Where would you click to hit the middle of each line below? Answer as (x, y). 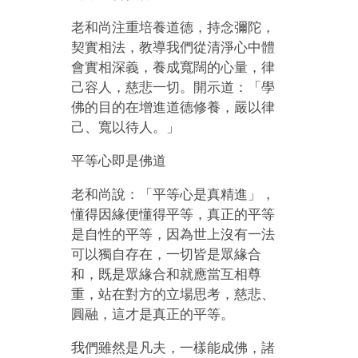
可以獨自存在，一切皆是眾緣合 (167, 254)
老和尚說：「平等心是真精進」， (173, 194)
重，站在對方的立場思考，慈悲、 (173, 294)
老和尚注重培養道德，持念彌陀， (173, 27)
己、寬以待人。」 (126, 127)
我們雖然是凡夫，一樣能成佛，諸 (173, 348)
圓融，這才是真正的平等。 (153, 314)
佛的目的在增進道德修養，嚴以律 (173, 107)
